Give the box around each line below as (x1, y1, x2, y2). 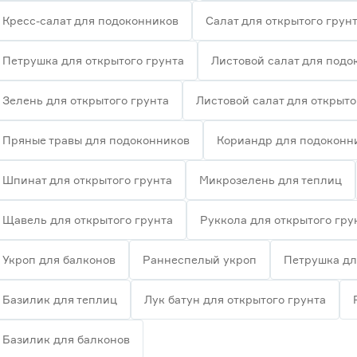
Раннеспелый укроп (143, 253, 257, 266)
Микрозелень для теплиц (199, 173, 342, 186)
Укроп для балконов (2, 253, 116, 266)
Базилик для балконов (2, 332, 130, 346)
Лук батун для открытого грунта (144, 292, 326, 306)
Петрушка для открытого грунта (2, 53, 184, 67)
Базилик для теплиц (2, 292, 117, 306)
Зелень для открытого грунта (2, 93, 169, 107)
